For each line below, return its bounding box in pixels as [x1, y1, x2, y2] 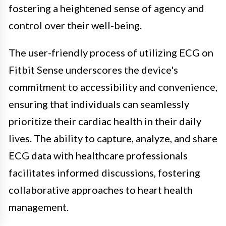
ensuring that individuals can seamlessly [9, 97, 189, 110]
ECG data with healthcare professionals [9, 149, 188, 161]
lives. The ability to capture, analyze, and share [9, 132, 217, 144]
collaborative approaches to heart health [9, 183, 193, 196]
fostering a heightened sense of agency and [9, 2, 204, 14]
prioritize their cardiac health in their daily [9, 115, 201, 127]
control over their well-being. [9, 19, 142, 31]
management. [9, 200, 69, 213]
